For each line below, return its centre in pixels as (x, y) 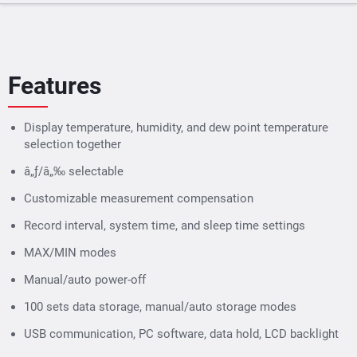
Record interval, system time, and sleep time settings (165, 225)
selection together (73, 144)
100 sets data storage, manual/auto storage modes (160, 306)
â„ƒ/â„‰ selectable (74, 171)
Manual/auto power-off (85, 279)
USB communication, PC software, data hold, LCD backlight (181, 333)
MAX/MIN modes (70, 252)
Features (55, 85)
